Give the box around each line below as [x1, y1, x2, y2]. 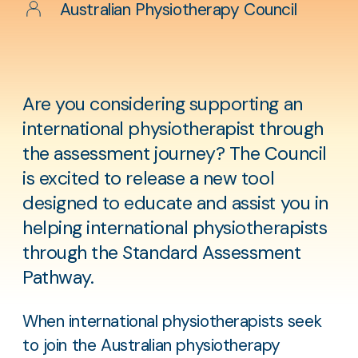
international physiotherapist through [22, 117, 324, 141]
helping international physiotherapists [22, 216, 328, 241]
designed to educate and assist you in [22, 191, 328, 216]
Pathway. [22, 265, 94, 290]
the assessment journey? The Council [22, 141, 327, 166]
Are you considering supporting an [22, 92, 303, 117]
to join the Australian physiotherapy [22, 333, 280, 356]
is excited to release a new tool [22, 166, 275, 191]
